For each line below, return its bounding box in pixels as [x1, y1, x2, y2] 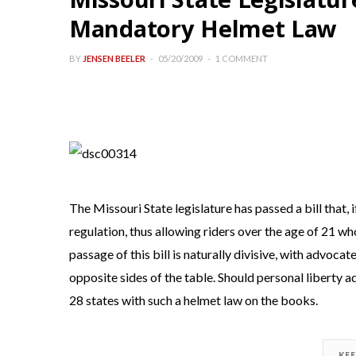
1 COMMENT [215, 53, 268, 64]
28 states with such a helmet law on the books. [69, 292, 318, 308]
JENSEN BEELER [83, 53, 145, 64]
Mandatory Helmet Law [69, 13, 338, 44]
